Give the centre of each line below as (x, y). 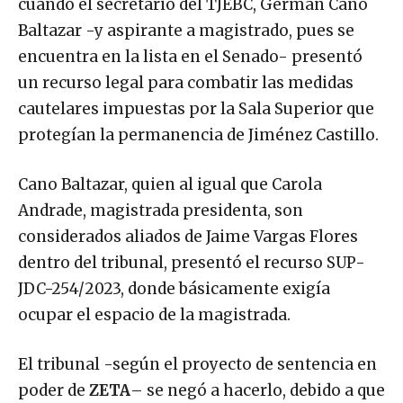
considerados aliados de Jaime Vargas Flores (188, 236)
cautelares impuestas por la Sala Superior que (196, 108)
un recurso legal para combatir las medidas (186, 82)
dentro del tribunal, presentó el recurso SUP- (192, 262)
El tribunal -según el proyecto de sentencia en (197, 364)
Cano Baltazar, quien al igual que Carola (170, 184)
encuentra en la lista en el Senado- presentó (190, 56)
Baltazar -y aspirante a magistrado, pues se (186, 30)
